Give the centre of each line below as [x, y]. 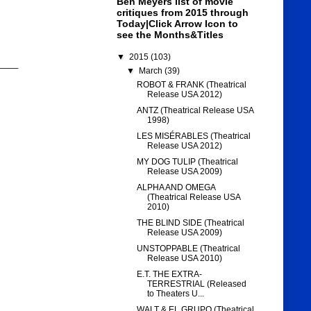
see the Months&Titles [170, 35]
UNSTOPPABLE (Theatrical [189, 249]
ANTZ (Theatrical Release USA [195, 111]
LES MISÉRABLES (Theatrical [194, 136]
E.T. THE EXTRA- [170, 275]
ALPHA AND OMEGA [176, 188]
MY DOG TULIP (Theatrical [188, 162]
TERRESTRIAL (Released [197, 284]
